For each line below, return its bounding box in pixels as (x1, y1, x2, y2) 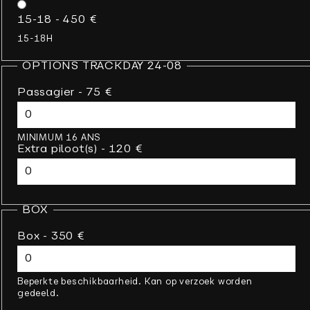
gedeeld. (17, 289, 60, 298)
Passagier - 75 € (17, 86, 112, 98)
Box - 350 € (17, 230, 84, 242)
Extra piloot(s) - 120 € (17, 143, 143, 155)
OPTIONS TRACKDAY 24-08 (22, 60, 182, 72)
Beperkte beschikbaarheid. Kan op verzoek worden (17, 277, 253, 286)
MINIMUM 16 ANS (17, 133, 101, 143)
